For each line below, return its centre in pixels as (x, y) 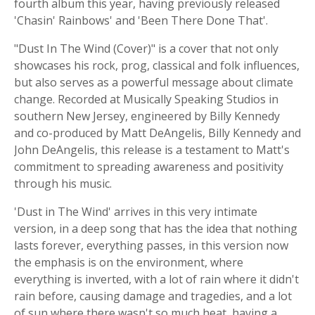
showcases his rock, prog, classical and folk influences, (157, 65)
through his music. (63, 184)
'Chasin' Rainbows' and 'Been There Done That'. (141, 20)
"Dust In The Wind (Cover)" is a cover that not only (146, 49)
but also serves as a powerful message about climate (154, 82)
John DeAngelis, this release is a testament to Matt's (152, 150)
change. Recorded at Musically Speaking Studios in (146, 99)
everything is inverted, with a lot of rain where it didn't (156, 279)
